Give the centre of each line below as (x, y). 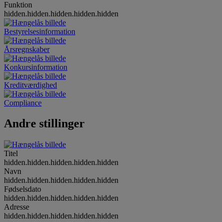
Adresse (17, 207)
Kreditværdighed (30, 85)
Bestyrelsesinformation (40, 31)
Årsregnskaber (27, 49)
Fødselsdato (23, 189)
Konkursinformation (36, 67)
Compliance (23, 103)
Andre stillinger (44, 124)
